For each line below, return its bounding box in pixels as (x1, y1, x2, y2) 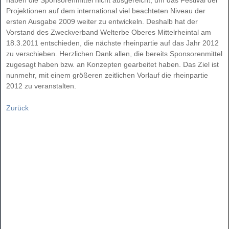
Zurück (6, 103, 29, 112)
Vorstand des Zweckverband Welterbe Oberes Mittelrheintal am (6, 28, 211, 36)
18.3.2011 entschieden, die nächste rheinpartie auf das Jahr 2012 (6, 38, 219, 47)
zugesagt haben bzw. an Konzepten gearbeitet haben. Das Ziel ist (6, 60, 219, 68)
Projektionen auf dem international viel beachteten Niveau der (6, 6, 205, 15)
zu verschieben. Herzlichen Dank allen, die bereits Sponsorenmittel (6, 49, 222, 58)
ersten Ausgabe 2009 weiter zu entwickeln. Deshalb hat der (6, 17, 198, 26)
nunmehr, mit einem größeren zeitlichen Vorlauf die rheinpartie (6, 71, 208, 79)
